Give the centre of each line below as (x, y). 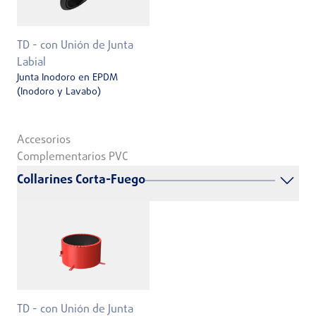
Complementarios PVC (73, 158)
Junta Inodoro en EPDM (67, 78)
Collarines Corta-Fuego (81, 181)
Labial (31, 62)
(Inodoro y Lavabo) (59, 92)
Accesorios (44, 141)
